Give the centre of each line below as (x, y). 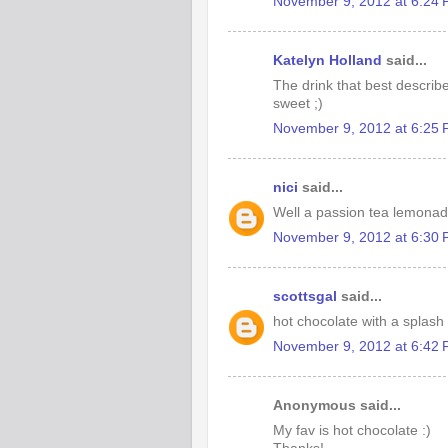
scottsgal (305, 296)
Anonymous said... (337, 405)
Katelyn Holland (327, 60)
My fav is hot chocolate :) (352, 430)
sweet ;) (298, 103)
